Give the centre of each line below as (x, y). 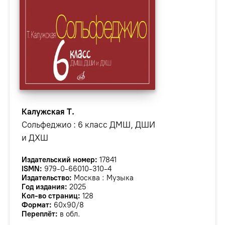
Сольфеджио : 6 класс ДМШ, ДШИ (88, 124)
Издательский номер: (59, 160)
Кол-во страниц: (51, 196)
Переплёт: (39, 214)
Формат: (36, 205)
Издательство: (46, 178)
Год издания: (44, 187)
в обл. (69, 214)
